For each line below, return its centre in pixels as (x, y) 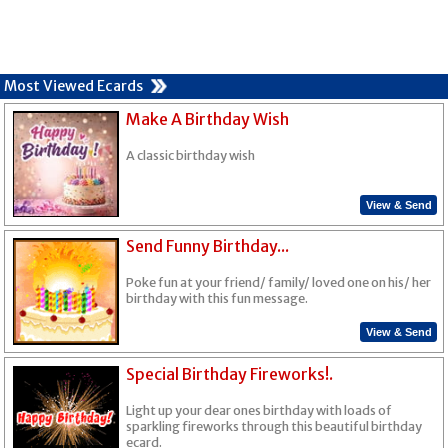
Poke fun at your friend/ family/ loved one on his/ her (279, 283)
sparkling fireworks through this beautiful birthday (274, 426)
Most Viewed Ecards (74, 86)
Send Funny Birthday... (208, 246)
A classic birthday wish (191, 156)
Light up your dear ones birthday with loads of (259, 410)
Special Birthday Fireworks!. (230, 373)
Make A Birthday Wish (208, 119)
